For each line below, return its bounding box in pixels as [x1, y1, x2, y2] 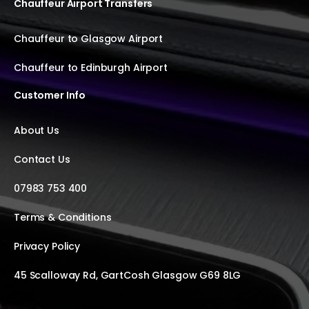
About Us [14, 123, 59, 138]
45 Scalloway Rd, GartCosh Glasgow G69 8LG [14, 268, 241, 283]
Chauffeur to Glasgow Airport [14, 32, 163, 46]
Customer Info [14, 88, 86, 103]
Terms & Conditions [14, 210, 112, 225]
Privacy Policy [14, 239, 81, 254]
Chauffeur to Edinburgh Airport [14, 61, 168, 75]
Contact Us [14, 152, 70, 167]
